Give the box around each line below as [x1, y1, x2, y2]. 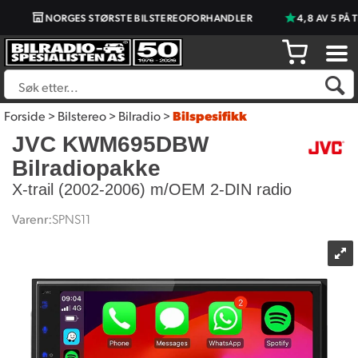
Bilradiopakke [12, 156, 161, 181]
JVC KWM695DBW [12, 132, 209, 157]
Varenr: [12, 210, 52, 227]
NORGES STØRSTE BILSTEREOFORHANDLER [34, 10, 241, 24]
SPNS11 [52, 210, 90, 227]
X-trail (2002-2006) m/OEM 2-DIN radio [12, 181, 292, 198]
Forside [4, 107, 46, 124]
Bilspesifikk [173, 107, 247, 124]
